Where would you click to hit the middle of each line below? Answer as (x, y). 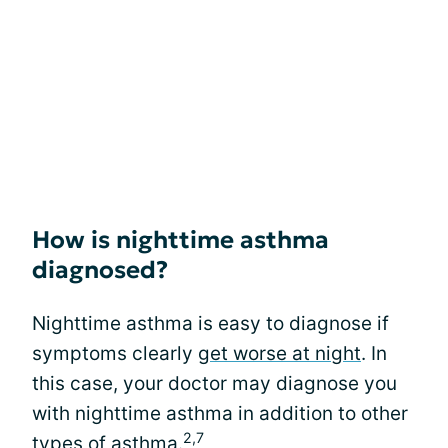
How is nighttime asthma (180, 240)
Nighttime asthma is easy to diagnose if (210, 323)
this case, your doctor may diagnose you (214, 383)
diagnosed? (100, 270)
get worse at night (279, 353)
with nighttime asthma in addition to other (220, 413)
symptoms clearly (115, 353)
